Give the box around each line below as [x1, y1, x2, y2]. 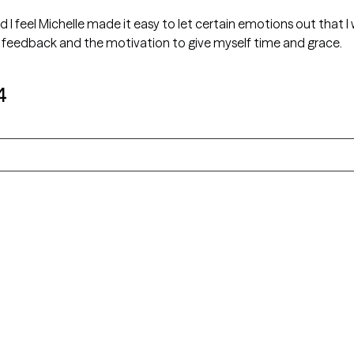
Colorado [49, 335, 99, 350]
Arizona [262, 313, 303, 328]
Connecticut [262, 335, 325, 350]
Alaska [49, 313, 83, 328]
